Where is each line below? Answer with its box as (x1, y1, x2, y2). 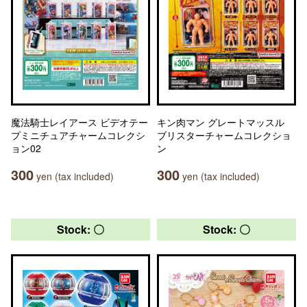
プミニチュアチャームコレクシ (11, 128, 145, 142)
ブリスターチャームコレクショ (157, 128, 291, 142)
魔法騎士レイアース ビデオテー (11, 115, 148, 129)
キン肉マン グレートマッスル (157, 115, 284, 129)
